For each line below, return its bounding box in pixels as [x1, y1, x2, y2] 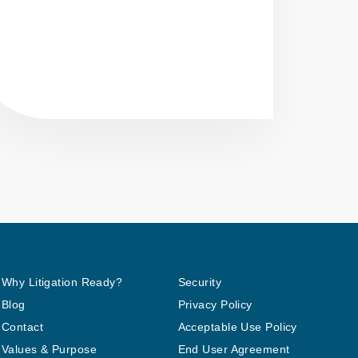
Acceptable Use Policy [177, 320, 297, 333]
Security [177, 275, 222, 288]
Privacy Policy [177, 297, 253, 311]
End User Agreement [177, 342, 290, 356]
